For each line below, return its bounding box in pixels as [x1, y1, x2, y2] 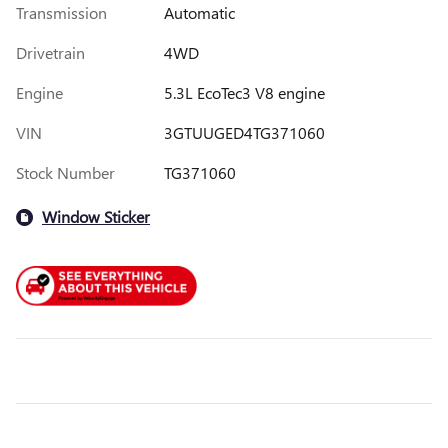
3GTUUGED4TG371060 [163, 121, 325, 143]
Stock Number [16, 161, 115, 183]
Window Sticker [42, 206, 150, 228]
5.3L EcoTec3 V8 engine [163, 81, 325, 103]
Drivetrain [16, 41, 85, 63]
